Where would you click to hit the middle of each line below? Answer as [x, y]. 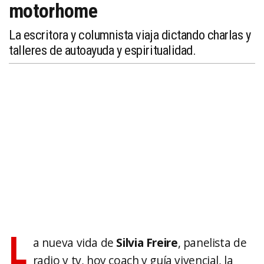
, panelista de [212, 242]
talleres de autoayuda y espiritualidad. [103, 50]
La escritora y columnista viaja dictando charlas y [130, 35]
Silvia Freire [147, 242]
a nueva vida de [75, 242]
